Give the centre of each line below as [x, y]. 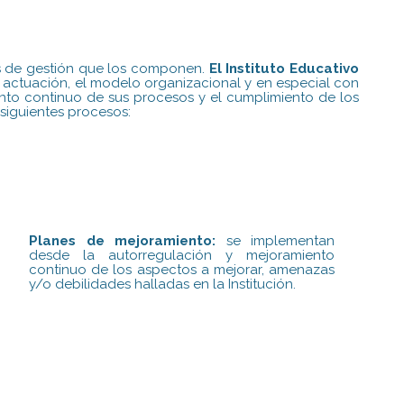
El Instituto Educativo [284, 68]
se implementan [275, 240]
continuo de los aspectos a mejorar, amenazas [182, 269]
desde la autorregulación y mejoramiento [182, 255]
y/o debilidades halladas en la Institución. [163, 284]
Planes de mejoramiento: [123, 240]
